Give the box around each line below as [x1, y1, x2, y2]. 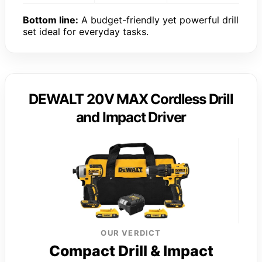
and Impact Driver [75, 108, 187, 126]
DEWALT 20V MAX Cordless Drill [29, 90, 233, 108]
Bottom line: [23, 13, 78, 26]
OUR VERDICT [101, 228, 161, 238]
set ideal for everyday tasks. [23, 25, 149, 37]
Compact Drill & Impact [49, 242, 213, 260]
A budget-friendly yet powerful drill [78, 13, 239, 26]
